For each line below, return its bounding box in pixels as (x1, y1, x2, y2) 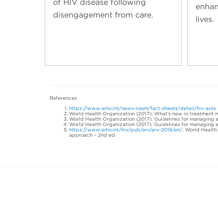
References (50, 94, 77, 101)
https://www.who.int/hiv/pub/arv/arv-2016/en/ (69, 126, 182, 132)
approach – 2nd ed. (69, 131, 116, 138)
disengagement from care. (53, 10, 153, 19)
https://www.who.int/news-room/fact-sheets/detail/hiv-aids (69, 105, 216, 111)
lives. (195, 14, 214, 24)
